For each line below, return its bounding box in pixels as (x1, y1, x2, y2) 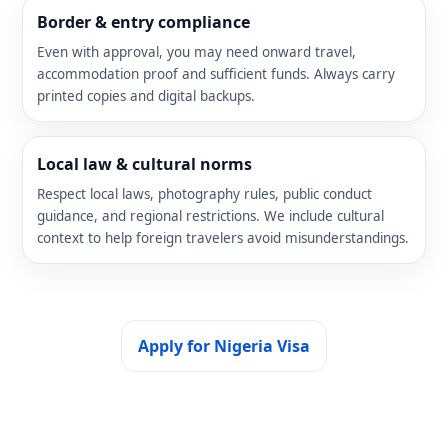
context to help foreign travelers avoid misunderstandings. (37, 228, 409, 247)
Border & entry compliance (37, 10, 250, 33)
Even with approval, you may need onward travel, (37, 42, 356, 61)
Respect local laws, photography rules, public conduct (37, 184, 372, 203)
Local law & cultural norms (37, 152, 252, 175)
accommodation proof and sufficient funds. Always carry (37, 64, 395, 83)
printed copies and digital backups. (37, 86, 255, 105)
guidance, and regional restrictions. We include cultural (37, 206, 384, 225)
